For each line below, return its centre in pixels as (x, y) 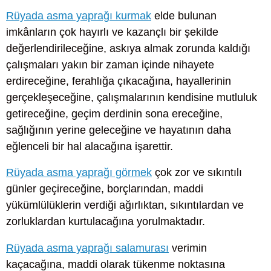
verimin (188, 248)
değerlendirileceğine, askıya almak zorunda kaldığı (128, 49)
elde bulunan (184, 16)
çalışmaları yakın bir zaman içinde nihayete (110, 65)
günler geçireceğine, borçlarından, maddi (105, 189)
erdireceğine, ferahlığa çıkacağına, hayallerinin (119, 81)
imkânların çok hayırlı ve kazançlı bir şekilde (112, 32)
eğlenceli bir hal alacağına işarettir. (90, 147)
